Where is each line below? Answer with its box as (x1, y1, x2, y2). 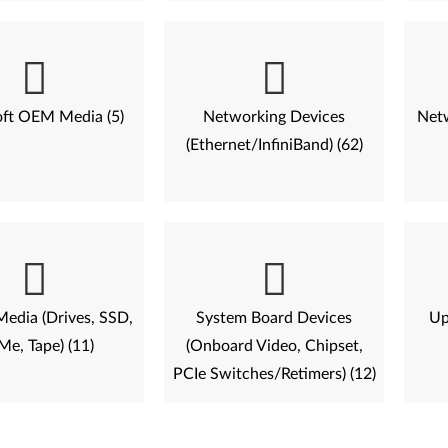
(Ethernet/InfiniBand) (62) (185, 137, 363, 153)
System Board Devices (196, 310, 353, 326)
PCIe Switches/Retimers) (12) (172, 366, 376, 382)
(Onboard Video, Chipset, (185, 338, 363, 354)
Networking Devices (203, 109, 346, 125)
